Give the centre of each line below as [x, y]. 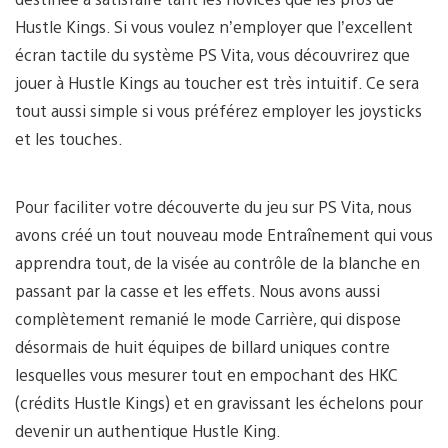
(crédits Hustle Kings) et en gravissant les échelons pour [219, 402]
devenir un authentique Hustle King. [148, 430]
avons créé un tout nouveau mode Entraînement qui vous [224, 234]
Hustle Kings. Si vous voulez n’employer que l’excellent [214, 26]
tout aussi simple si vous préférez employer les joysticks [218, 110]
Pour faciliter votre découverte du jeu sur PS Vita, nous [213, 206]
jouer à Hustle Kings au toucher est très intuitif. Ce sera [217, 82]
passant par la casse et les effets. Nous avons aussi [197, 290]
